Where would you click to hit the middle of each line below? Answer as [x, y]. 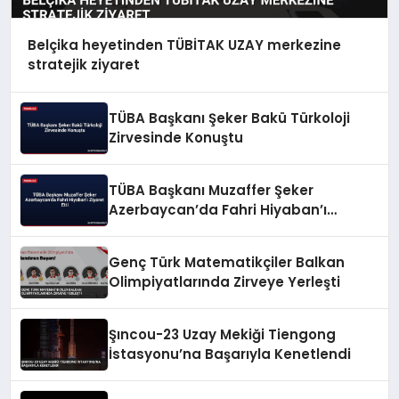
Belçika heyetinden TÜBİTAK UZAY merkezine [184, 45]
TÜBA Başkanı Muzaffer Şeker [212, 190]
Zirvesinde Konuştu [176, 137]
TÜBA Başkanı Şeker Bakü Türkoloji [230, 118]
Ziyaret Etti [147, 229]
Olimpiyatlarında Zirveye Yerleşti [225, 281]
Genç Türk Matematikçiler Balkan [227, 262]
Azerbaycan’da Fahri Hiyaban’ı [218, 209]
